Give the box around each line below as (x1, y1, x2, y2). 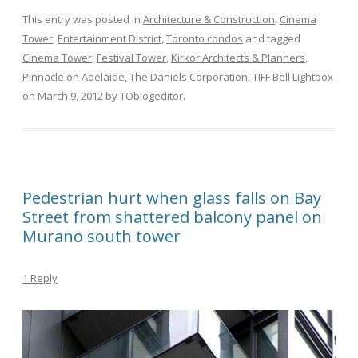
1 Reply (22, 270, 58, 285)
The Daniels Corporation (129, 69, 248, 84)
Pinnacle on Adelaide (22, 69, 125, 84)
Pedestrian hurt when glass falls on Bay (22, 186, 321, 209)
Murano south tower (22, 225, 181, 247)
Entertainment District (58, 30, 161, 46)
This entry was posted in (22, 11, 143, 26)
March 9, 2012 (38, 88, 103, 103)
